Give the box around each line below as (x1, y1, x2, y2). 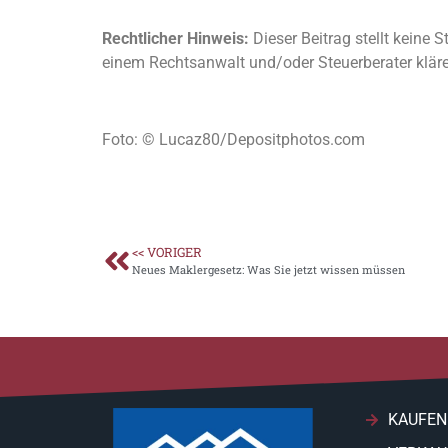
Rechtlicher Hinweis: (102, 29, 249, 49)
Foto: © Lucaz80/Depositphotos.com (102, 130, 365, 150)
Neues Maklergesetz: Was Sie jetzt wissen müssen (132, 262, 405, 278)
